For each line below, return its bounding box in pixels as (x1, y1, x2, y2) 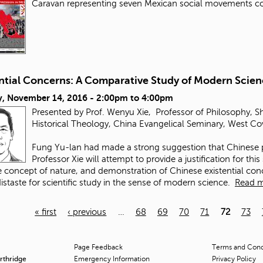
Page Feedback (74, 243, 123, 252)
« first (35, 207, 57, 217)
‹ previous (68, 207, 107, 217)
